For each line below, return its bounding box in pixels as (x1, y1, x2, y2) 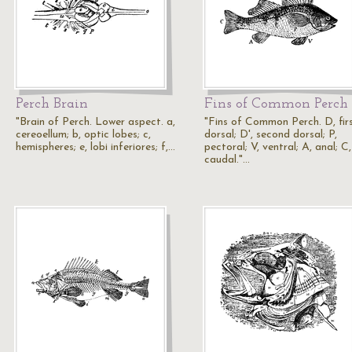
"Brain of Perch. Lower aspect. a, (16, 116, 175, 128)
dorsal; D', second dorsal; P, (204, 129, 337, 141)
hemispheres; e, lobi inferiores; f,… (16, 141, 175, 153)
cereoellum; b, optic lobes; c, (16, 129, 151, 141)
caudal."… (204, 154, 250, 166)
